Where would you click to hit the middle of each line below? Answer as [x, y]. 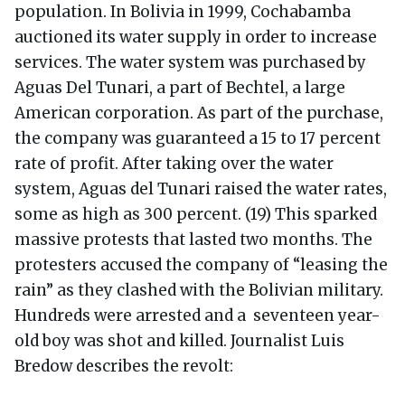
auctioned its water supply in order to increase [196, 37]
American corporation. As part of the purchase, [199, 113]
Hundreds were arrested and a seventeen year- [198, 315]
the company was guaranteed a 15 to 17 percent [198, 138]
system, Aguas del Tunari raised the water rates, [201, 188]
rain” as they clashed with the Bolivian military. [199, 290]
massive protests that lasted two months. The [193, 239]
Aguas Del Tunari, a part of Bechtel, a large [180, 87]
